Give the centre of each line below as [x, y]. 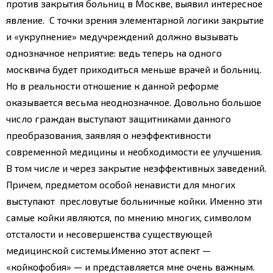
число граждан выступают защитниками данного [119, 118]
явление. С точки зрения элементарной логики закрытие [135, 19]
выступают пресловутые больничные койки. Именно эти [134, 200]
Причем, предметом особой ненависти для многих [121, 184]
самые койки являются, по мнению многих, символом [129, 217]
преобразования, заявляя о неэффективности [108, 135]
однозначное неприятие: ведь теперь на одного [114, 52]
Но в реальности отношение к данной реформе [112, 85]
